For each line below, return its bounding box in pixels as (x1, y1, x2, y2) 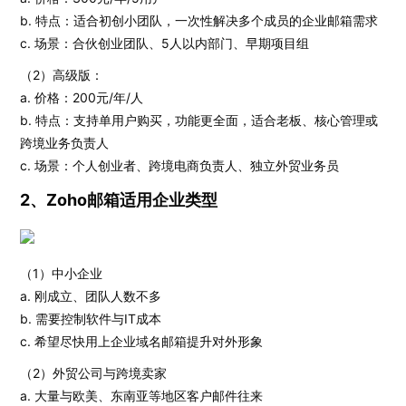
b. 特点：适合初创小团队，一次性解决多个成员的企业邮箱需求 (20, 13, 379, 28)
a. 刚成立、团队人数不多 (20, 288, 162, 304)
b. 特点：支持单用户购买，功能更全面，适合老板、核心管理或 (20, 112, 379, 128)
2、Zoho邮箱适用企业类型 (20, 190, 218, 209)
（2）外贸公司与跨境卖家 (20, 365, 168, 381)
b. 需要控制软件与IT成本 (20, 311, 162, 326)
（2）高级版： (20, 67, 104, 82)
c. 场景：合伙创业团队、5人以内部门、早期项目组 (20, 35, 310, 51)
